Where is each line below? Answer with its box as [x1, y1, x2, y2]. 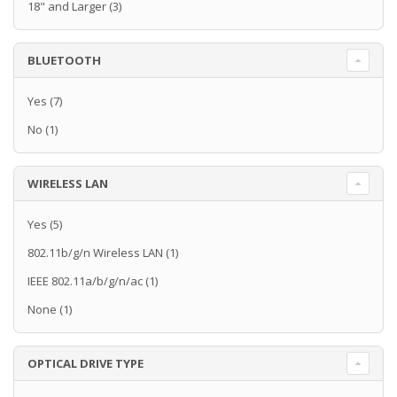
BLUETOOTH [27, 52, 101, 69]
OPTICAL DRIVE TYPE [27, 355, 144, 372]
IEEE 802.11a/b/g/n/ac [27, 273, 143, 290]
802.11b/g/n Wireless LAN [27, 245, 163, 261]
